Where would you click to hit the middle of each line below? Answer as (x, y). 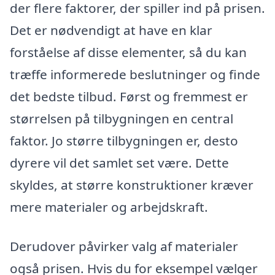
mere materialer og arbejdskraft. (109, 207)
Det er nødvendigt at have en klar (111, 30)
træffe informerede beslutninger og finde (135, 75)
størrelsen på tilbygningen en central (122, 119)
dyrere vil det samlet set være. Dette (119, 163)
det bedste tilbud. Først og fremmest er (129, 97)
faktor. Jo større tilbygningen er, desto (124, 141)
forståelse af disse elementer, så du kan (128, 52)
